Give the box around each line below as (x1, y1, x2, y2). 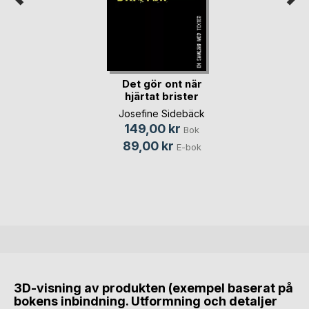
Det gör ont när (121, 77, 202, 91)
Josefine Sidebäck (119, 107, 205, 119)
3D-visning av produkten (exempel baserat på (14, 281, 293, 296)
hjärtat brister (125, 90, 199, 103)
